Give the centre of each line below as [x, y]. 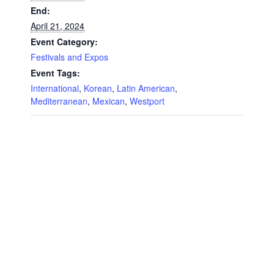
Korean [98, 88]
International [55, 88]
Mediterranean [59, 101]
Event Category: [64, 41]
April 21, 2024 [57, 25]
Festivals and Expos [69, 57]
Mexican [109, 101]
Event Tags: [55, 72]
